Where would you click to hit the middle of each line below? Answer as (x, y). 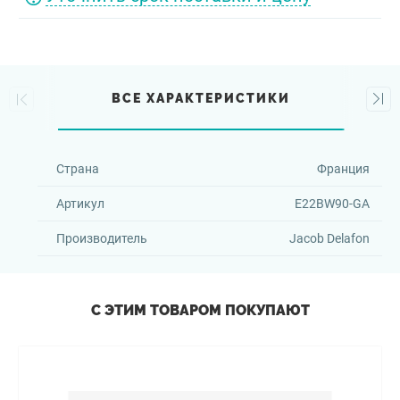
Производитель (102, 238)
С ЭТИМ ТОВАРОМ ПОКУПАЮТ (200, 310)
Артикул (80, 204)
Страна (78, 169)
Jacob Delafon (329, 238)
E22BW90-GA (332, 204)
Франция (343, 169)
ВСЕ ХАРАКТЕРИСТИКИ (201, 98)
